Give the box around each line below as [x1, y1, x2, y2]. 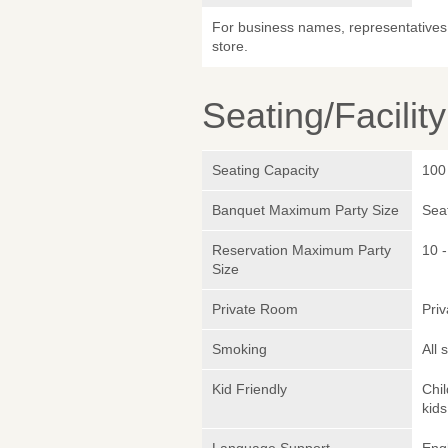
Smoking [212, 341, 267, 358]
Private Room [212, 301, 298, 318]
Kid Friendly [212, 381, 287, 398]
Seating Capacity [212, 162, 319, 179]
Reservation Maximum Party [212, 242, 391, 259]
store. [212, 38, 248, 55]
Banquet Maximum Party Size [212, 202, 399, 219]
